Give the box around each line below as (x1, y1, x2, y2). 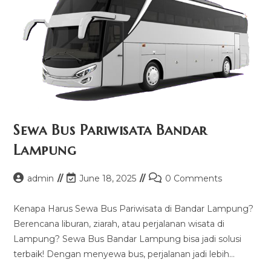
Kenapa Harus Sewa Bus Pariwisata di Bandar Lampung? (13, 203, 254, 215)
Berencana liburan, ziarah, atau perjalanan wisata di (13, 218, 225, 230)
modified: (66, 198, 106, 209)
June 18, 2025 (79, 173, 137, 184)
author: (13, 185, 43, 197)
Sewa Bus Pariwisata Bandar (13, 121, 207, 140)
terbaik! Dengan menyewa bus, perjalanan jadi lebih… (13, 249, 235, 260)
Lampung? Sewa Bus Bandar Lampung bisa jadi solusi (13, 233, 242, 245)
